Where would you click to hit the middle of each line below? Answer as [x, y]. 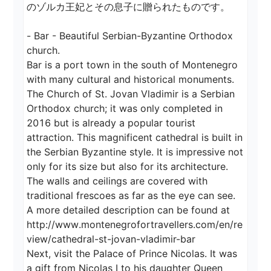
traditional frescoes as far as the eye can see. [131, 196]
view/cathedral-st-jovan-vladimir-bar [111, 239]
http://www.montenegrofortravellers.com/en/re [135, 225]
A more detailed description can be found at [129, 210]
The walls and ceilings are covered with [119, 181]
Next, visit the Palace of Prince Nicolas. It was [134, 254]
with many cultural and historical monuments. [131, 80]
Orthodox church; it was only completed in [126, 109]
